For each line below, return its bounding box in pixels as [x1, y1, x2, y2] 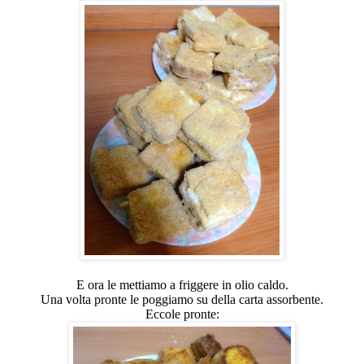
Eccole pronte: [145, 306, 219, 321]
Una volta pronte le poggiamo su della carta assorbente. [41, 292, 323, 306]
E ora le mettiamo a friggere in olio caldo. [76, 277, 288, 292]
